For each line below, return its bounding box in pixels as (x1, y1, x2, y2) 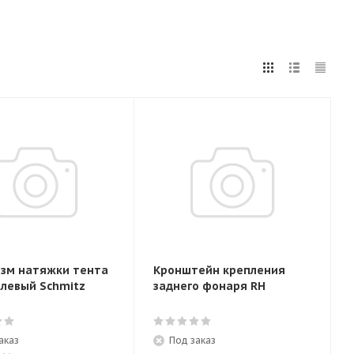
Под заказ (169, 334, 216, 346)
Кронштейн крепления (153, 263, 285, 277)
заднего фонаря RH (153, 279, 265, 293)
